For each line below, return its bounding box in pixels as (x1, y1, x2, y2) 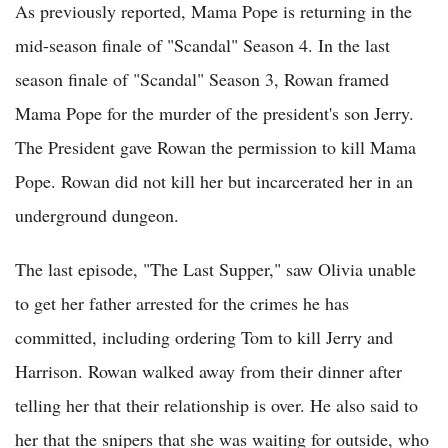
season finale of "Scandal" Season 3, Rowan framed (15, 67, 389, 92)
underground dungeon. (15, 203, 179, 228)
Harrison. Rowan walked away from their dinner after (15, 359, 402, 384)
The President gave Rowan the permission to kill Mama (15, 135, 416, 160)
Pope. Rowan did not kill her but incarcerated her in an (15, 169, 413, 194)
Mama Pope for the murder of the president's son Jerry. (15, 101, 414, 126)
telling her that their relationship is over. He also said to (15, 393, 418, 418)
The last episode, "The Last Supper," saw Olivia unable (15, 257, 416, 282)
